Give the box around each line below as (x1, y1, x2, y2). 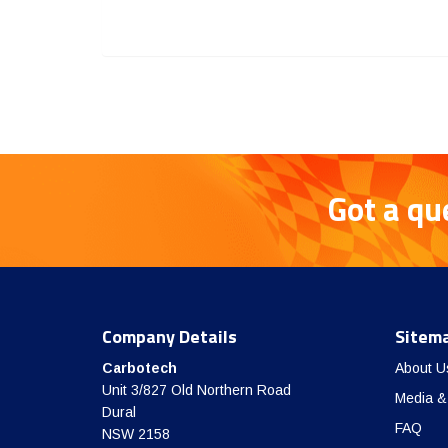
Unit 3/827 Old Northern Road (102, 382, 291, 399)
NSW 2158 (102, 426, 170, 443)
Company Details (102, 323, 237, 351)
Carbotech (102, 360, 177, 377)
